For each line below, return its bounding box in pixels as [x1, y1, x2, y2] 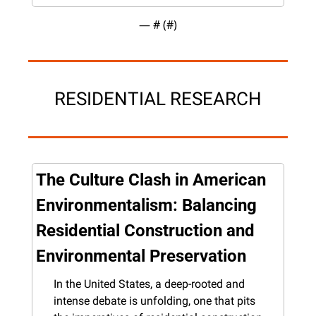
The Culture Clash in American [36, 169, 266, 190]
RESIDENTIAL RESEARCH [54, 87, 262, 109]
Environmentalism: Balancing [36, 195, 257, 215]
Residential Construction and [36, 220, 255, 241]
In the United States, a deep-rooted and [54, 276, 245, 291]
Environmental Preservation [36, 245, 246, 266]
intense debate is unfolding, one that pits [54, 293, 255, 308]
